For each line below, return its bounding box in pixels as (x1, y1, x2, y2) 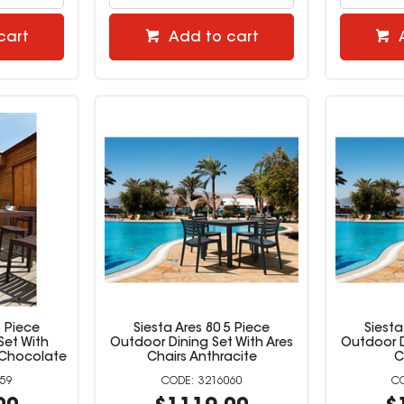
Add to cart (168, 31, 259, 45)
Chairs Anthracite (146, 352, 257, 365)
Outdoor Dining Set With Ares (110, 337, 294, 351)
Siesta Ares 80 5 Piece (133, 323, 271, 336)
